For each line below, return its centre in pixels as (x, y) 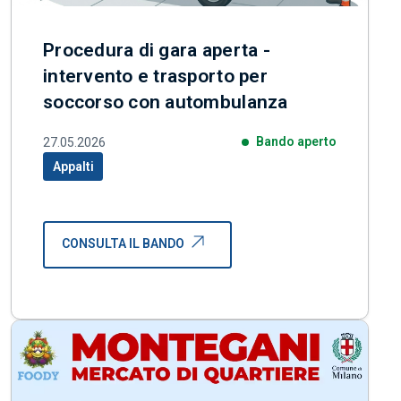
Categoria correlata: (112, 172)
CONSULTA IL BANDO (123, 244)
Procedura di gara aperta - (157, 51)
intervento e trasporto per (155, 77)
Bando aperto (296, 142)
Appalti (73, 166)
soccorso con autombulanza (166, 102)
